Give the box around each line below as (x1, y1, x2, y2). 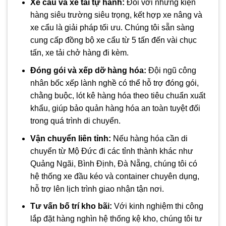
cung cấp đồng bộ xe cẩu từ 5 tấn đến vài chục (30, 36, 197, 45)
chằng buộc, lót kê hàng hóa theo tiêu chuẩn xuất (30, 91, 205, 100)
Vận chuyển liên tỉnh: (30, 134, 111, 143)
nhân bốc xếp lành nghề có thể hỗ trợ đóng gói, (30, 79, 199, 88)
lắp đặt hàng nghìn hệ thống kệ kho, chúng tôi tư (30, 214, 202, 223)
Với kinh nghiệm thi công (111, 202, 203, 211)
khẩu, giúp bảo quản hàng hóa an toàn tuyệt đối (30, 104, 200, 113)
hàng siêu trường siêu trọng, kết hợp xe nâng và (30, 11, 202, 20)
